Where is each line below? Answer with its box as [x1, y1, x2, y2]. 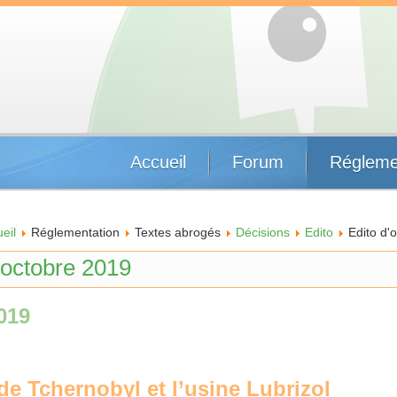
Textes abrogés [135, 225, 221, 239]
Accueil [130, 152, 186, 172]
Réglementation [31, 225, 120, 239]
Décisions [236, 225, 290, 239]
